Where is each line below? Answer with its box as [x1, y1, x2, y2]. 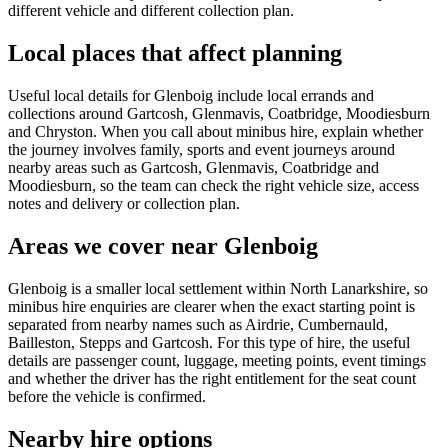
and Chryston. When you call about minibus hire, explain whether [8, 122, 423, 140]
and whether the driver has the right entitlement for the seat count [8, 369, 416, 387]
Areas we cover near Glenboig [8, 232, 318, 259]
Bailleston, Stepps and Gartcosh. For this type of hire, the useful [8, 333, 410, 351]
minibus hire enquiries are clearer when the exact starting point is [8, 297, 415, 315]
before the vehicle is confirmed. [8, 387, 206, 405]
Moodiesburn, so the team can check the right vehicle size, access [8, 176, 419, 194]
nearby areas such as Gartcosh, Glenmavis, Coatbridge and [8, 158, 379, 176]
